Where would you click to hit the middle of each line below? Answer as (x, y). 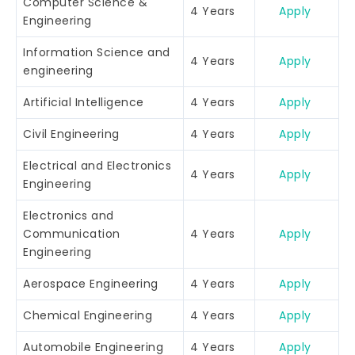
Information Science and (97, 52)
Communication (72, 233)
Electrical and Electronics (97, 165)
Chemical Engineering (88, 315)
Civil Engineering (71, 134)
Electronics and (69, 215)
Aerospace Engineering (91, 283)
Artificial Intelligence (84, 102)
